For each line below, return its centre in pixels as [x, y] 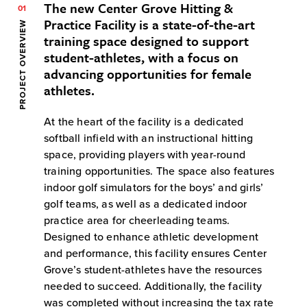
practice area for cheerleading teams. [137, 220]
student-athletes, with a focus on [141, 57]
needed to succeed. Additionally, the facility [153, 286]
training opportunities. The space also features [159, 171]
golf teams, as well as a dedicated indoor [146, 204]
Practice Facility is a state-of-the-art [149, 24]
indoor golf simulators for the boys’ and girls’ [154, 187]
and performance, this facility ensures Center [156, 253]
